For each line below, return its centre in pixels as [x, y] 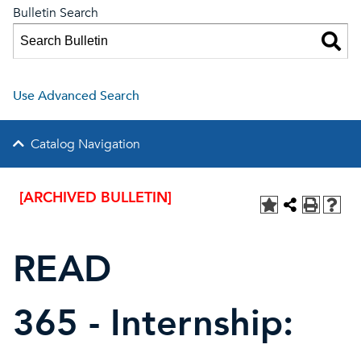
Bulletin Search [56, 13]
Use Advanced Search [76, 96]
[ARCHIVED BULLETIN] [95, 198]
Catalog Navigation [85, 144]
